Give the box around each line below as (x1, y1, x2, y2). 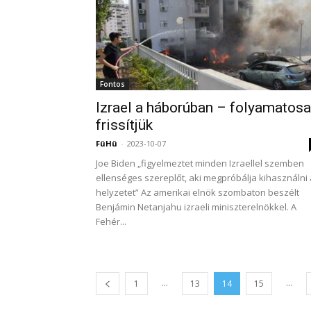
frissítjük (96, 117, 153, 133)
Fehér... (96, 215, 126, 228)
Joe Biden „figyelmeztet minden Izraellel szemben (96, 157, 304, 169)
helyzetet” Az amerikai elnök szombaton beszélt (96, 186, 299, 199)
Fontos (100, 79, 125, 89)
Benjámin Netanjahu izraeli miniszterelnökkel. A (96, 201, 296, 213)
